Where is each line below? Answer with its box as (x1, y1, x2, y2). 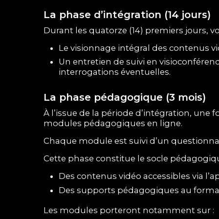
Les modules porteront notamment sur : (44, 205, 215, 215)
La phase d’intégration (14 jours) (44, 8, 211, 21)
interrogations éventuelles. (58, 67, 171, 77)
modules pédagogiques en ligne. (44, 118, 183, 128)
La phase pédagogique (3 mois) (44, 91, 206, 103)
